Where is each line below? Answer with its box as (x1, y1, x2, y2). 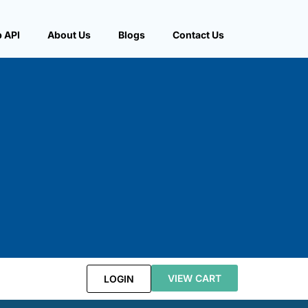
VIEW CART (168, 272, 221, 284)
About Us (47, 29, 91, 41)
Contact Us (173, 29, 224, 41)
